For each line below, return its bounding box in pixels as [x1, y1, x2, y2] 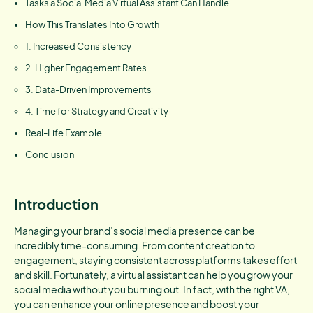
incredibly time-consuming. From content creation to [14, 239, 255, 252]
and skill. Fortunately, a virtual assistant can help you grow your [14, 268, 293, 281]
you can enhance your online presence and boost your [14, 298, 259, 310]
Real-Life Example [25, 127, 102, 138]
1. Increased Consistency [25, 41, 131, 52]
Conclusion [25, 149, 74, 160]
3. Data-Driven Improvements [25, 84, 152, 95]
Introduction [14, 195, 99, 212]
